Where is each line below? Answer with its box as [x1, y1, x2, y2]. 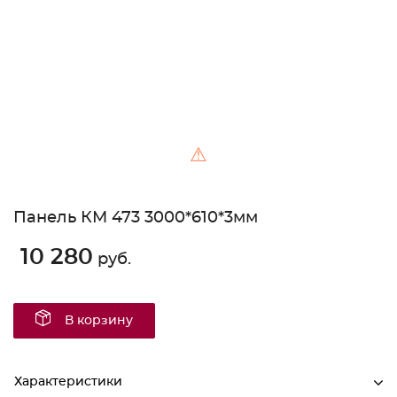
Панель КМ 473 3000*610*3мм [13, 210, 258, 227]
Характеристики [14, 376, 122, 389]
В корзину [65, 315, 133, 328]
